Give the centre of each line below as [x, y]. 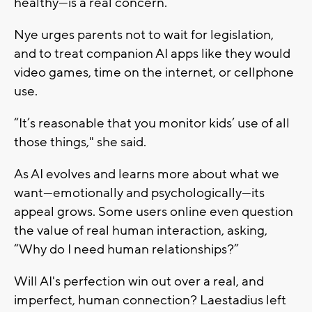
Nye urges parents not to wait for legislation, [144, 34]
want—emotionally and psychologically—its [139, 193]
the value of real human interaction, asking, [141, 230]
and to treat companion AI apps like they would [152, 53]
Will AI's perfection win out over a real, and [139, 281]
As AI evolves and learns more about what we [147, 174]
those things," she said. [80, 142]
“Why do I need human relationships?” [126, 249]
